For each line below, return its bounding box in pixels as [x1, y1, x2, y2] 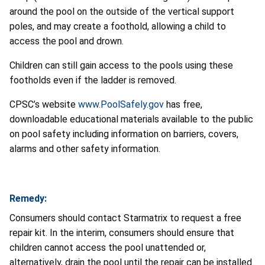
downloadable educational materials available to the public [9, 113, 253, 125]
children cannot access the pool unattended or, [9, 241, 206, 253]
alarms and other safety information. [9, 143, 160, 154]
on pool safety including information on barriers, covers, [9, 128, 238, 140]
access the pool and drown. [9, 35, 124, 47]
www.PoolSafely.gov [78, 98, 164, 110]
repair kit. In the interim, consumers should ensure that [9, 227, 234, 238]
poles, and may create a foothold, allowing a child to [9, 20, 226, 32]
